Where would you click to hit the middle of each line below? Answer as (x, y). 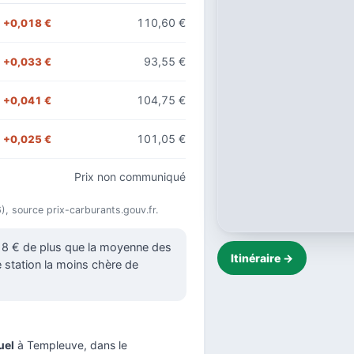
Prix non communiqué (130, 176)
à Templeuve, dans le (71, 345)
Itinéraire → (262, 258)
